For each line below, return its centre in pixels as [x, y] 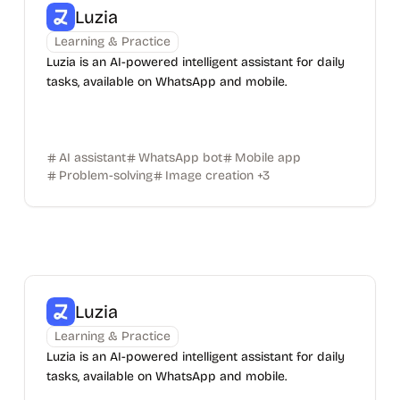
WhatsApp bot [180, 158]
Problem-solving [105, 175]
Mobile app [267, 158]
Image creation [209, 175]
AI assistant [92, 158]
